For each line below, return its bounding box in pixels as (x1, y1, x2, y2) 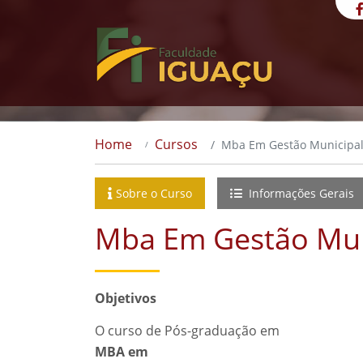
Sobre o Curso (116, 186, 192, 201)
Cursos (155, 135, 198, 153)
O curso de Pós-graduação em (95, 322, 280, 340)
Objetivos (95, 289, 156, 307)
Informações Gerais (246, 186, 354, 201)
